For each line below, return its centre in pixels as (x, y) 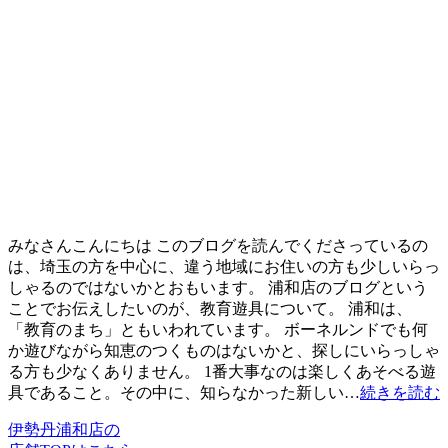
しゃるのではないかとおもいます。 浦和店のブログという (218, 287)
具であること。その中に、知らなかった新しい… (184, 392)
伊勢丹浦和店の (64, 429)
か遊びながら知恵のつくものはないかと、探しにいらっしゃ (224, 350)
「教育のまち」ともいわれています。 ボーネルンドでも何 (218, 329)
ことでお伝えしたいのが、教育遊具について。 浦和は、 (210, 308)
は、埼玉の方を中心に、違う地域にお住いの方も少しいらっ (224, 266)
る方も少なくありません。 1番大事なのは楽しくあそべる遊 (222, 371)
